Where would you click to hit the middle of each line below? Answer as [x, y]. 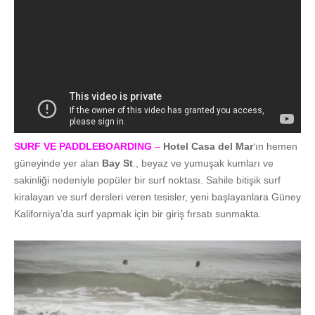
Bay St [117, 163]
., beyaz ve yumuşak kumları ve [203, 163]
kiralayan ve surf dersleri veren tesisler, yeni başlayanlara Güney [157, 197]
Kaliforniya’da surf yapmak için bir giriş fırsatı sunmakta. [138, 213]
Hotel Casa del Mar [208, 146]
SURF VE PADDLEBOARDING [83, 146]
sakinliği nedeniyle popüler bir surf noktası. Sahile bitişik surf [147, 180]
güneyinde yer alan [58, 163]
